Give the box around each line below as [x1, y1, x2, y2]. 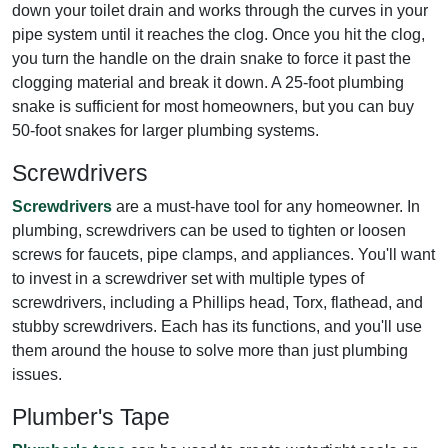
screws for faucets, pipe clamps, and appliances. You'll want [12, 245, 435, 263]
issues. [12, 365, 62, 383]
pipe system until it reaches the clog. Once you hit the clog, [12, 25, 425, 43]
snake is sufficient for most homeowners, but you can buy [12, 97, 414, 115]
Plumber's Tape [12, 403, 170, 430]
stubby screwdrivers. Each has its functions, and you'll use [12, 317, 422, 335]
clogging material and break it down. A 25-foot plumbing [12, 73, 404, 91]
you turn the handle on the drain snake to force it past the [12, 49, 411, 67]
